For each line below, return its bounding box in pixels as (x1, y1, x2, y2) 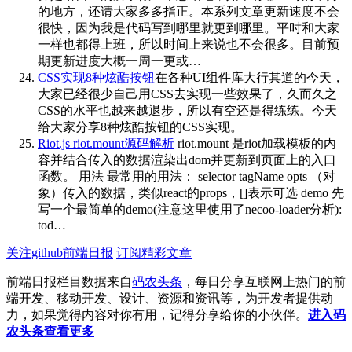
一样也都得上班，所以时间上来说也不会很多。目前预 (38, 37, 339, 51)
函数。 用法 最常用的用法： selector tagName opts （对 (38, 169, 335, 183)
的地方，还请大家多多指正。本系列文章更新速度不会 (38, 4, 339, 18)
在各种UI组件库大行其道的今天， (155, 70, 344, 84)
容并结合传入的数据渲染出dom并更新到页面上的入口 (38, 152, 336, 167)
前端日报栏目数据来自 (6, 274, 132, 288)
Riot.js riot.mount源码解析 (38, 136, 174, 150)
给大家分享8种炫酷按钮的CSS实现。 (38, 119, 243, 134)
